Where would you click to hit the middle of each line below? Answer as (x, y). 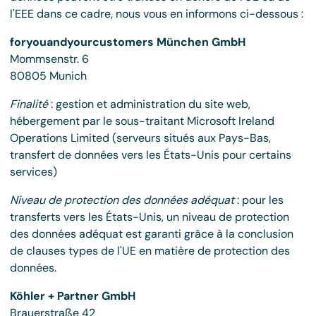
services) (34, 172)
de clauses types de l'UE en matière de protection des (150, 251)
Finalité (29, 104)
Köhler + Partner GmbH (73, 296)
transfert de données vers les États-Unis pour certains (151, 155)
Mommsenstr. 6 (49, 59)
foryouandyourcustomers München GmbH (128, 42)
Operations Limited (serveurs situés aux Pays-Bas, (140, 138)
